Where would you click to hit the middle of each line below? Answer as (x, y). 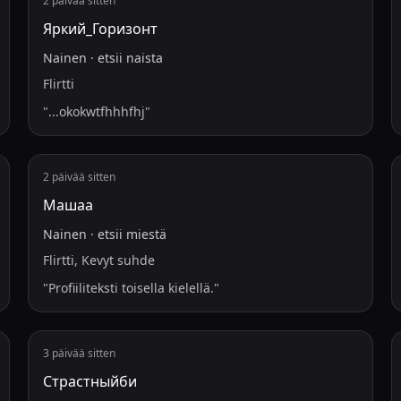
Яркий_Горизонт (100, 29)
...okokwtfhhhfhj (96, 111)
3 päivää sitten (79, 353)
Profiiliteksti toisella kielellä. (131, 288)
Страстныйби (90, 381)
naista (144, 58)
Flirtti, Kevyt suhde (98, 260)
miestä (146, 234)
